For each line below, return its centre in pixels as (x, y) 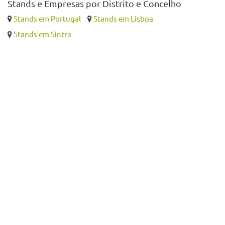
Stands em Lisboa (123, 19)
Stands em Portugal (47, 19)
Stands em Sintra (42, 34)
